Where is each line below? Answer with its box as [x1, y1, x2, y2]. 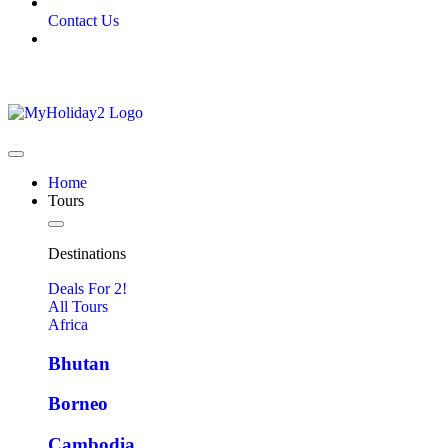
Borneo [48, 393, 108, 415]
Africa [48, 316, 88, 333]
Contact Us [48, 12, 119, 29]
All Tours [48, 298, 108, 315]
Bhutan [48, 352, 110, 374]
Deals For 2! [48, 280, 127, 297]
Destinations [48, 245, 126, 262]
